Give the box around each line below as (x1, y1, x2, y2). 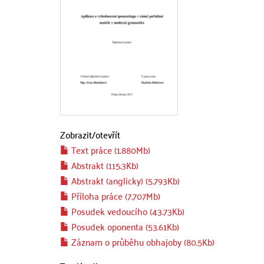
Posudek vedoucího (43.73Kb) (69, 203, 184, 219)
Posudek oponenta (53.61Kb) (69, 218, 179, 235)
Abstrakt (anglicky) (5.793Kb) (69, 172, 180, 189)
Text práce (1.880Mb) (69, 141, 150, 158)
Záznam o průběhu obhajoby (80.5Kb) (69, 233, 214, 250)
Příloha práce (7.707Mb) (69, 187, 160, 204)
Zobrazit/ (60, 126, 95, 143)
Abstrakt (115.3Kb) (69, 157, 138, 173)
